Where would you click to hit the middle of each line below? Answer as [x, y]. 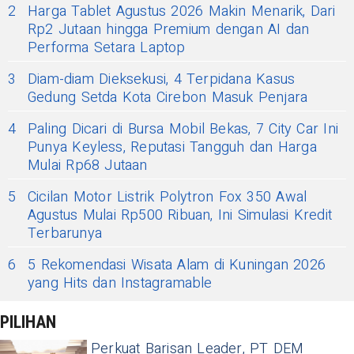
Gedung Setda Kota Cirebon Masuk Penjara [168, 98]
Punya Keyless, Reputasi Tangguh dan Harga [172, 148]
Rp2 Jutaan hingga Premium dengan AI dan [169, 30]
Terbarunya [65, 234]
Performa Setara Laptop [107, 48]
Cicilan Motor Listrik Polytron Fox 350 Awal [168, 198]
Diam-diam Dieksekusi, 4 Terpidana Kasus [162, 80]
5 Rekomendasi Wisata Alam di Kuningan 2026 [177, 265]
